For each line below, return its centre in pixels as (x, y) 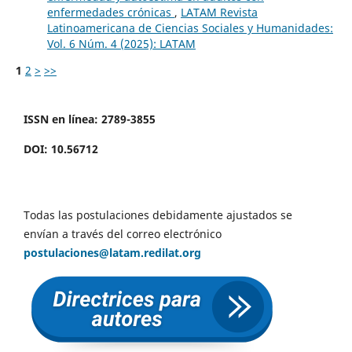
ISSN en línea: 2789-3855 (90, 119)
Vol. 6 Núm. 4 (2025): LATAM (121, 44)
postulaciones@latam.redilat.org (112, 253)
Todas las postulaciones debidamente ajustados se (158, 215)
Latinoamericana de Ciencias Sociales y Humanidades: (190, 28)
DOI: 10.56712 (61, 149)
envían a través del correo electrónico (123, 234)
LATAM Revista (219, 13)
